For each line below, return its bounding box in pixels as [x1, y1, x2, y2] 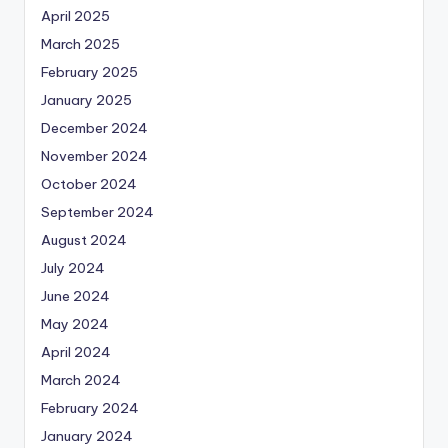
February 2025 [41, 63, 138, 82]
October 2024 [41, 175, 137, 194]
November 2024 [41, 147, 148, 166]
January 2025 [41, 91, 132, 110]
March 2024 [41, 371, 121, 390]
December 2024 [41, 119, 148, 138]
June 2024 [41, 287, 110, 306]
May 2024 [41, 315, 109, 334]
